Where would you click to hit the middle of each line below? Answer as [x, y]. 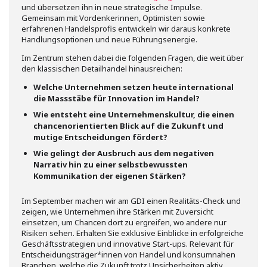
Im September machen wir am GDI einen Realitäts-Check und [131, 201]
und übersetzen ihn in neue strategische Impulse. [112, 7]
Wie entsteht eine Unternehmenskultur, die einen [134, 114]
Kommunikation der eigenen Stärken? [110, 176]
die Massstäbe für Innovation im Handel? [117, 98]
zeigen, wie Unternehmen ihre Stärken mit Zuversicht [117, 212]
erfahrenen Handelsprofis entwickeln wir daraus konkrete [126, 29]
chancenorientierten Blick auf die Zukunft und [128, 126]
